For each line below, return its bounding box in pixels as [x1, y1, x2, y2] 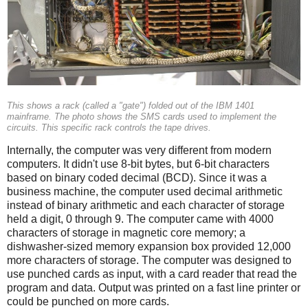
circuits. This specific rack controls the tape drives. [7, 122, 211, 133]
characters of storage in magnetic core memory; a [7, 227, 245, 239]
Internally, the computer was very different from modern [7, 144, 272, 157]
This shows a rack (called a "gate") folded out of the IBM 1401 [7, 100, 254, 111]
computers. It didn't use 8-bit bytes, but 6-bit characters [7, 158, 269, 170]
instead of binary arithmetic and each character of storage [7, 199, 285, 212]
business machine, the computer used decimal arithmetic [7, 186, 283, 198]
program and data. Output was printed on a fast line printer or [7, 282, 300, 294]
